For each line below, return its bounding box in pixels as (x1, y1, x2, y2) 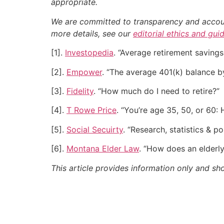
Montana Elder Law (66, 143, 139, 154)
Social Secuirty (66, 124, 123, 134)
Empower (66, 66, 102, 77)
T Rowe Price (66, 105, 116, 115)
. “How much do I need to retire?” (93, 85, 219, 96)
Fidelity (66, 85, 93, 96)
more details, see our (51, 28, 133, 38)
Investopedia (65, 47, 113, 58)
